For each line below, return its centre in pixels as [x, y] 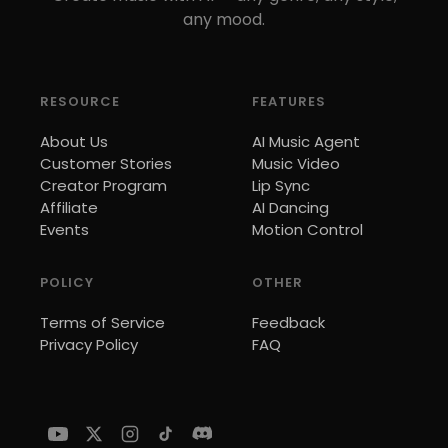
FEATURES [289, 101]
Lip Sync [281, 185]
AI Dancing [290, 207]
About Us [74, 141]
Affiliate [69, 207]
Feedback [288, 322]
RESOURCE [80, 101]
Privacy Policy [89, 344]
